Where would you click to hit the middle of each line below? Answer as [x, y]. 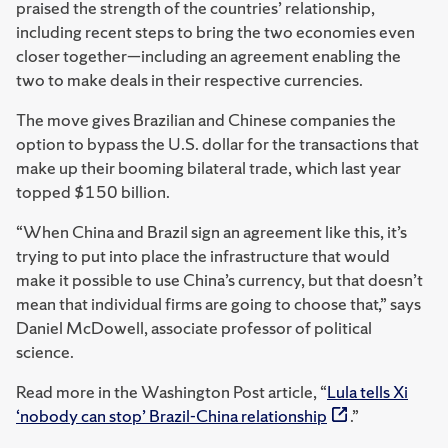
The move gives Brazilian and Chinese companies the [206, 119]
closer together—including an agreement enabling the [208, 55]
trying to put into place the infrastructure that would [203, 255]
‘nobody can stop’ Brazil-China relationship [171, 415]
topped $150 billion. [93, 191]
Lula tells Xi [367, 391]
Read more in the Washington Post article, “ [171, 391]
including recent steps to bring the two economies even [215, 31]
